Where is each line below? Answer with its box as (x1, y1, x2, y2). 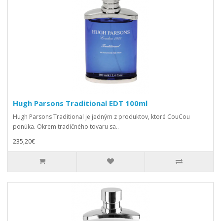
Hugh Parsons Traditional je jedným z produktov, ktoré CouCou (13, 112, 190, 121)
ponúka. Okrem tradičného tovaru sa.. (13, 122, 119, 131)
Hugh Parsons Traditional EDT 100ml (13, 98, 147, 108)
